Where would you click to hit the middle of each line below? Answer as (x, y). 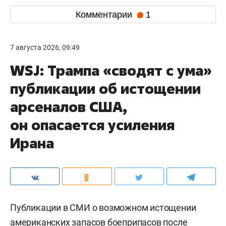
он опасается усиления (92, 125)
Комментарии (105, 14)
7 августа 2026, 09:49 (45, 47)
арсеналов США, (69, 107)
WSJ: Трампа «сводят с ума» (111, 70)
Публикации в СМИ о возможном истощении (103, 208)
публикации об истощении (105, 89)
